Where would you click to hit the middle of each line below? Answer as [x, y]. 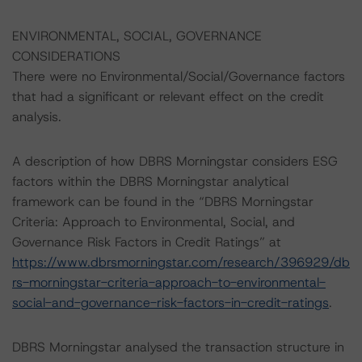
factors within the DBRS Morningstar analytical [150, 181]
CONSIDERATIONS [66, 56]
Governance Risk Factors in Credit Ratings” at [147, 242]
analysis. [37, 117]
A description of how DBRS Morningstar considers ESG [175, 161]
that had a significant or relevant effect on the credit [168, 97]
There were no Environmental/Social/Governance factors [179, 76]
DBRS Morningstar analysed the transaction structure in [178, 347]
